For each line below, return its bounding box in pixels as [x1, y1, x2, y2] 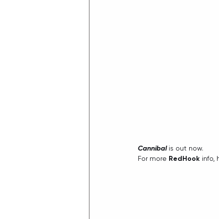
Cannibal [138, 144, 167, 153]
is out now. [167, 144, 203, 153]
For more [138, 154, 169, 163]
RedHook [169, 154, 200, 163]
